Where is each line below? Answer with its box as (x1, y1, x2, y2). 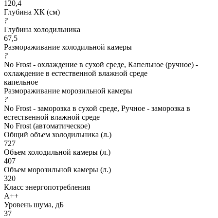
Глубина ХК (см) (4, 7, 60, 16)
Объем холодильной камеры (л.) (4, 147, 110, 156)
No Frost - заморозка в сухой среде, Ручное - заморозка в (4, 104, 190, 112)
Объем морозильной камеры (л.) (4, 165, 111, 174)
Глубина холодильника (4, 25, 80, 34)
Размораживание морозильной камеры (4, 86, 132, 95)
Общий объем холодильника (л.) (4, 130, 111, 139)
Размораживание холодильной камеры (4, 42, 132, 51)
